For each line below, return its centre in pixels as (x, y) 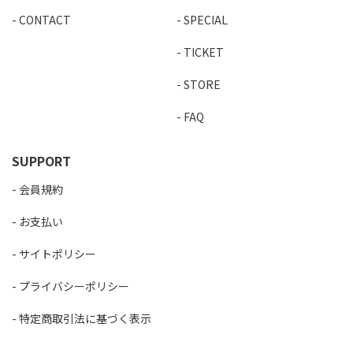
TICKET (204, 52)
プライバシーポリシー (74, 286)
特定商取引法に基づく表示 (85, 318)
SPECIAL (206, 20)
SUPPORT (41, 161)
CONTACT (45, 20)
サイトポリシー (58, 254)
